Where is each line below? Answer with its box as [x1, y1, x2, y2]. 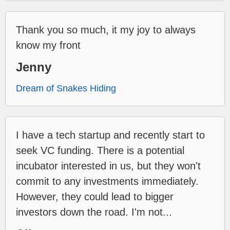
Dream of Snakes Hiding [16, 83, 116, 93]
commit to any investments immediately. [16, 175, 199, 187]
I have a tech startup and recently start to [16, 129, 205, 141]
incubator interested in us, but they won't [16, 160, 201, 171]
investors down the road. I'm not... [16, 206, 172, 218]
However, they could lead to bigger [16, 190, 174, 202]
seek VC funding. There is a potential [16, 144, 184, 156]
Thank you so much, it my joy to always [16, 24, 196, 35]
